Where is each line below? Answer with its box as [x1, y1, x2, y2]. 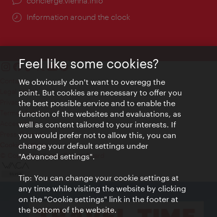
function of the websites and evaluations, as [18, 109, 182, 118]
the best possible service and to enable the [18, 98, 176, 108]
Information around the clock [27, 12, 130, 22]
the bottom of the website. [18, 205, 117, 214]
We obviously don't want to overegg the [18, 77, 166, 86]
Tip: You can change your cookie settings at [18, 173, 179, 182]
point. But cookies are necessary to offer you [18, 88, 183, 97]
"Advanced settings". [18, 152, 95, 161]
